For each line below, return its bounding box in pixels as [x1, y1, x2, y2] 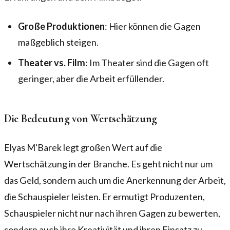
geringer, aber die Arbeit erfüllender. [18, 73, 165, 85]
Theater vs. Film [18, 57, 86, 69]
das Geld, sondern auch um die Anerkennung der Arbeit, [4, 175, 226, 186]
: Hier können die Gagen [105, 21, 201, 32]
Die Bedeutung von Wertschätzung [4, 112, 158, 126]
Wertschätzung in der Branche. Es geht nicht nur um [4, 158, 213, 170]
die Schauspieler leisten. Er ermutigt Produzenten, [4, 191, 205, 203]
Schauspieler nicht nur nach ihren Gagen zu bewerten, [4, 207, 220, 219]
